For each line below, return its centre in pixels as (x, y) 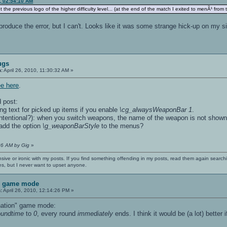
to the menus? (122, 126)
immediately (96, 213)
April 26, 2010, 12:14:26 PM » (38, 190)
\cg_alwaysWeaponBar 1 (156, 109)
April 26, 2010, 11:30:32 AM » (38, 70)
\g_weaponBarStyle (71, 126)
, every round (58, 213)
